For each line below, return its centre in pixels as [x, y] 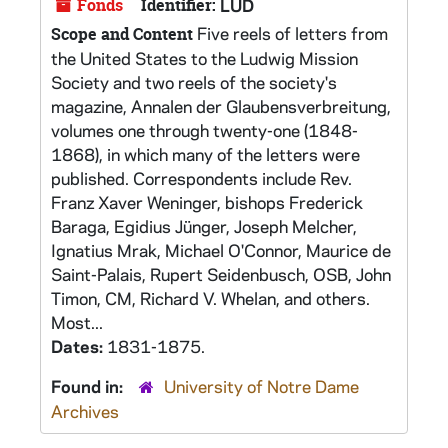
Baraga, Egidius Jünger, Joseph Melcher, [204, 226]
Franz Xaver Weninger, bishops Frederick [207, 202]
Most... [77, 322]
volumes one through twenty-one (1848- [204, 130]
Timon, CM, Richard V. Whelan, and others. [210, 298]
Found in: [89, 386]
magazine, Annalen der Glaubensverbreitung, [221, 106]
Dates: [79, 346]
